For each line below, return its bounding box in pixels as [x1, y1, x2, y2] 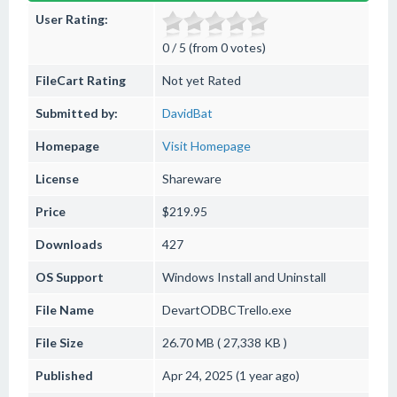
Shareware [162, 171, 222, 186]
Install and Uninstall [214, 269, 326, 284]
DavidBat [162, 105, 213, 121]
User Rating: [35, 12, 108, 27]
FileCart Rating [35, 73, 126, 88]
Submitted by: [35, 105, 118, 121]
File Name [35, 302, 94, 317]
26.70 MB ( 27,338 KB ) [162, 335, 287, 350]
